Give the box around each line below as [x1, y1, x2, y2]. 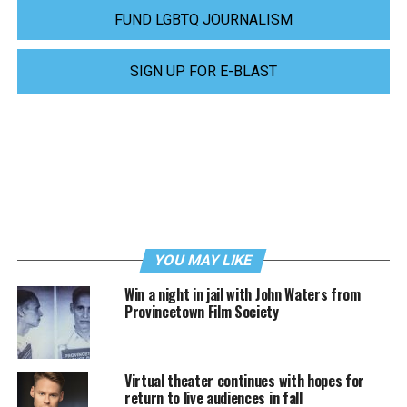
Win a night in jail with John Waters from [124, 283, 361, 306]
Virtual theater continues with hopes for [124, 370, 365, 392]
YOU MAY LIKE [153, 252, 255, 270]
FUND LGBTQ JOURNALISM [114, 11, 293, 29]
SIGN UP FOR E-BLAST [129, 63, 277, 81]
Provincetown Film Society [124, 301, 279, 323]
